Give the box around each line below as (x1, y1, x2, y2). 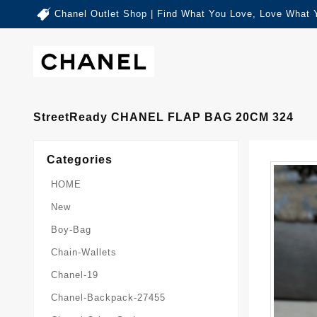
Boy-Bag (51, 224, 91, 235)
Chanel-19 (51, 269, 98, 280)
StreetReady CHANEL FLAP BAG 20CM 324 (33, 110, 294, 123)
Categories (47, 153, 113, 166)
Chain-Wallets (51, 246, 117, 258)
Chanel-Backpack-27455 (51, 292, 166, 303)
